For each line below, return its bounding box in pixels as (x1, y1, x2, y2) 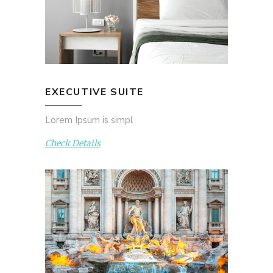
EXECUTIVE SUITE (45, 85, 144, 99)
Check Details (45, 138, 101, 149)
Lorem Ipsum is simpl (45, 113, 133, 126)
